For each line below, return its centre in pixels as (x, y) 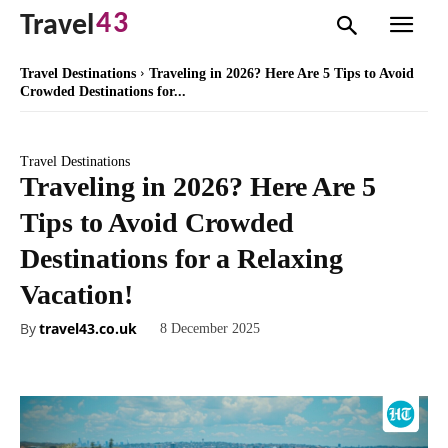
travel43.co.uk (88, 328)
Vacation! (76, 295)
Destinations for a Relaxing (181, 259)
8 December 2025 (210, 329)
